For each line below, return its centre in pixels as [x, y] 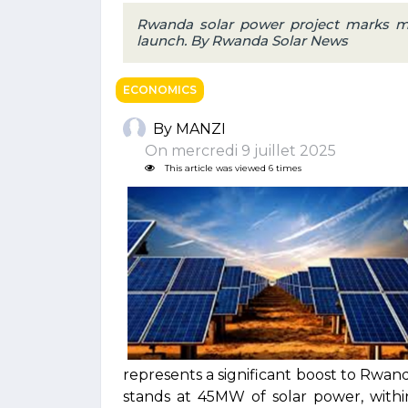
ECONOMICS [160, 90]
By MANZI [189, 128]
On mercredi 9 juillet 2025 [233, 151]
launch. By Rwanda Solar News [242, 41]
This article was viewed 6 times [232, 168]
